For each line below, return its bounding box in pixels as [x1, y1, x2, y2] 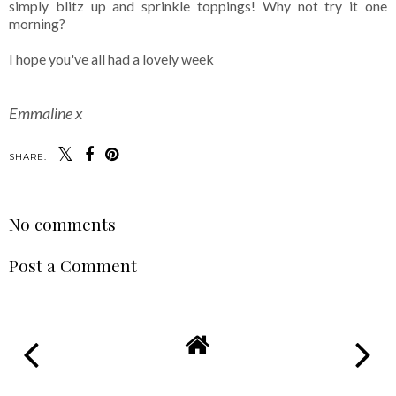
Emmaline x [9, 103, 82, 123]
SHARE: [9, 150, 47, 163]
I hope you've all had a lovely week [9, 49, 214, 67]
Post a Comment [9, 254, 137, 277]
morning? [9, 14, 65, 32]
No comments [9, 212, 116, 235]
